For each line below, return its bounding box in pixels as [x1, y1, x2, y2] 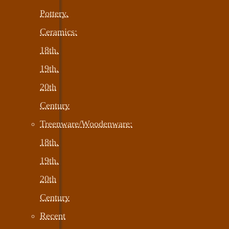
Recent [40, 210, 65, 221]
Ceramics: [40, 26, 77, 37]
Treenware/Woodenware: [40, 118, 132, 129]
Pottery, [40, 8, 68, 18]
